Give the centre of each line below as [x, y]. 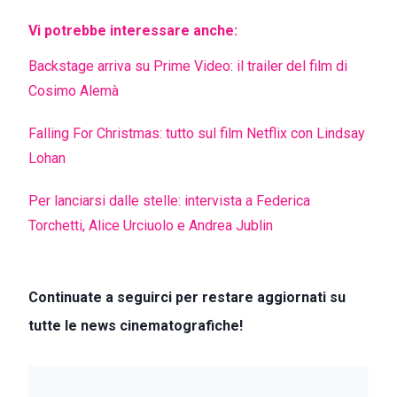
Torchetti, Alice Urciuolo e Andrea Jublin [151, 226]
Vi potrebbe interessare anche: [133, 31]
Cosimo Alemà [74, 91]
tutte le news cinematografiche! [136, 326]
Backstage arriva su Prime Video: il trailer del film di [188, 66]
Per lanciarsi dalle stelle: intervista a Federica [169, 201]
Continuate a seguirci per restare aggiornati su [187, 297]
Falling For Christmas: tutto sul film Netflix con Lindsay [197, 133]
